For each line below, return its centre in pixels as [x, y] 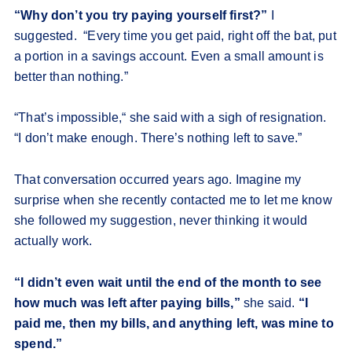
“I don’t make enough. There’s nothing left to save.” [158, 138]
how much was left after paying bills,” [127, 303]
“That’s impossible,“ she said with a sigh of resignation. [172, 118]
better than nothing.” [71, 77]
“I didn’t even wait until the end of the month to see [168, 283]
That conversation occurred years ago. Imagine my [158, 180]
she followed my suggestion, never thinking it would [161, 221]
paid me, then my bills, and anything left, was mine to [174, 324]
